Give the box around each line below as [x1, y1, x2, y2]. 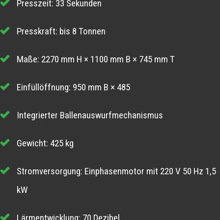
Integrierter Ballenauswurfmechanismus [17, 110, 164, 121]
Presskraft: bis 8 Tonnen [17, 26, 106, 37]
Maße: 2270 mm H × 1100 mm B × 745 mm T [17, 54, 175, 65]
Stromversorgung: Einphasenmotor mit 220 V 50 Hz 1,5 [17, 165, 217, 177]
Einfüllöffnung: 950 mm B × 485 [17, 82, 131, 93]
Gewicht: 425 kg [17, 137, 74, 149]
